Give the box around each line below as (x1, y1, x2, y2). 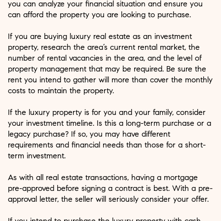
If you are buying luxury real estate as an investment (8, 31, 192, 41)
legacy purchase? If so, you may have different (8, 129, 170, 139)
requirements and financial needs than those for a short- (8, 140, 206, 149)
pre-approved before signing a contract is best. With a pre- (8, 183, 213, 193)
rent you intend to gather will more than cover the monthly (8, 74, 213, 84)
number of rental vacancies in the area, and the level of (8, 53, 202, 63)
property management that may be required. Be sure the (8, 64, 206, 74)
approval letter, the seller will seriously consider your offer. (8, 194, 209, 204)
